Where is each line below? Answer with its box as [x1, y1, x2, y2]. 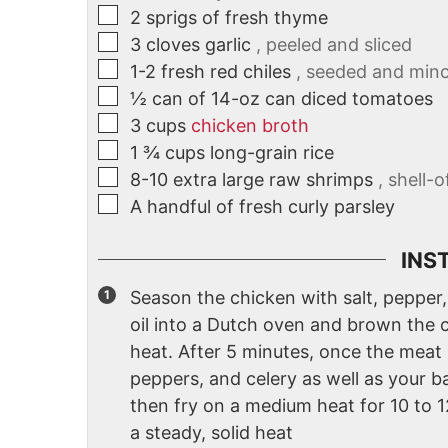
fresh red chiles [161, 60, 291, 82]
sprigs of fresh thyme [146, 6, 328, 28]
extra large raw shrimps [173, 168, 373, 190]
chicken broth [191, 114, 309, 136]
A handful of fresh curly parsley [130, 195, 395, 217]
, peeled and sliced [256, 33, 412, 55]
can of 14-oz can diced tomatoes [152, 87, 433, 109]
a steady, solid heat [130, 422, 293, 444]
